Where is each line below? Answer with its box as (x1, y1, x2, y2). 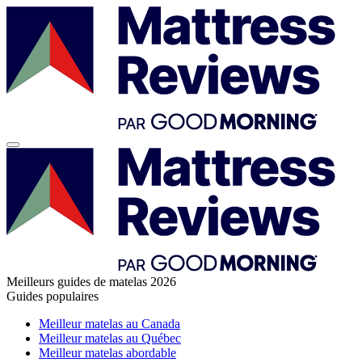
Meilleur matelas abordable (39, 346, 176, 360)
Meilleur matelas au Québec (39, 331, 181, 345)
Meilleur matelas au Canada (39, 317, 180, 330)
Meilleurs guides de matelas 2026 (6, 275, 176, 288)
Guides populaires (6, 289, 99, 303)
